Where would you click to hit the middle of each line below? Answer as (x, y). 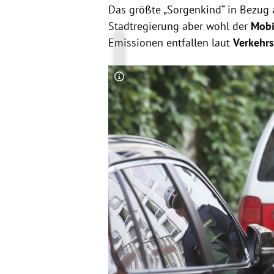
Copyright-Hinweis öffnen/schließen (194, 83)
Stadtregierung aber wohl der (179, 26)
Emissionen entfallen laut (170, 42)
